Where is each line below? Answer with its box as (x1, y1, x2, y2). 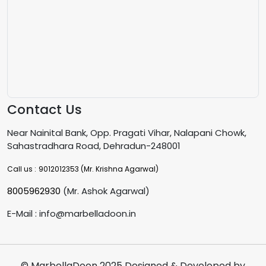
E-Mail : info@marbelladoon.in (7, 207, 136, 220)
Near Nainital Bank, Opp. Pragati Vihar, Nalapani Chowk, (7, 126, 246, 139)
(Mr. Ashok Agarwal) (61, 184, 150, 197)
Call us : (7, 163, 36, 174)
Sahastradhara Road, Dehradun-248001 (7, 139, 180, 152)
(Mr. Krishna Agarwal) (79, 163, 159, 174)
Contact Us (7, 100, 82, 119)
